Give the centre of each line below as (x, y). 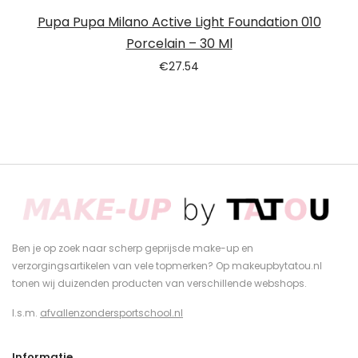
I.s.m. (26, 312)
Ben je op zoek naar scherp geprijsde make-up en (133, 248)
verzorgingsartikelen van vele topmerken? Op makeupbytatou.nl (167, 265)
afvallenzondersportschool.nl (111, 312)
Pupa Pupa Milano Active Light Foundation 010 (179, 22)
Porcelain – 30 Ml (179, 44)
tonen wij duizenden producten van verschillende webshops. (159, 283)
